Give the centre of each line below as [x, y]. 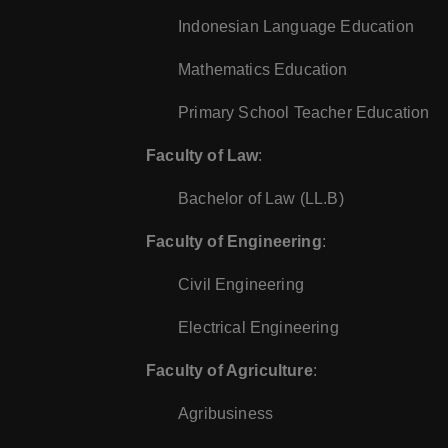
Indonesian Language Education [296, 27]
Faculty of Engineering [234, 242]
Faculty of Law [202, 156]
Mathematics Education [263, 70]
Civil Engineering [241, 285]
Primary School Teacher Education [304, 113]
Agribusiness [226, 414]
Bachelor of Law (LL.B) [261, 199]
